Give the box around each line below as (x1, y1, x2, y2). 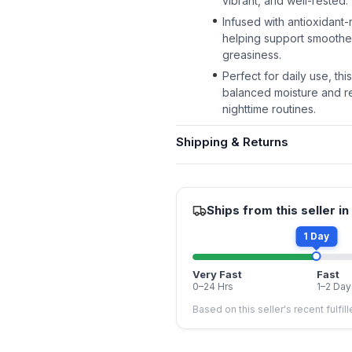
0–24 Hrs (192, 280, 233, 292)
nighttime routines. (222, 102, 316, 115)
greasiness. (222, 48, 281, 61)
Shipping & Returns (176, 134, 288, 149)
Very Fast (192, 268, 242, 280)
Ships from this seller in (207, 203, 349, 218)
